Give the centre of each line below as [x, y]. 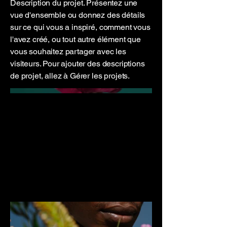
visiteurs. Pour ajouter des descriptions [78, 64]
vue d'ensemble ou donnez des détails [78, 15]
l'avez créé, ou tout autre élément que [75, 39]
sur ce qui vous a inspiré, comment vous [80, 27]
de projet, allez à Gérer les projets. [70, 76]
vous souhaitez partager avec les [68, 51]
